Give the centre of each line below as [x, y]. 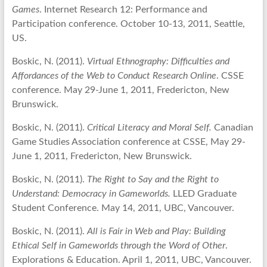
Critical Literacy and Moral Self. [149, 128]
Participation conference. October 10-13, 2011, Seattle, [128, 24]
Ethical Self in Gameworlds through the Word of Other [118, 246]
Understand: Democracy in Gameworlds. [91, 194]
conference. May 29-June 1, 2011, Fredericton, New [120, 90]
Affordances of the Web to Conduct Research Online [114, 76]
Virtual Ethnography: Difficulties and [158, 62]
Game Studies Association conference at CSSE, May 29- [128, 142]
